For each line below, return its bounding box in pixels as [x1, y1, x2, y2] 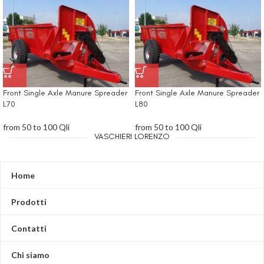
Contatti [11, 223, 47, 233]
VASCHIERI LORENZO [94, 131, 170, 142]
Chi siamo [11, 249, 49, 260]
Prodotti [11, 196, 47, 207]
